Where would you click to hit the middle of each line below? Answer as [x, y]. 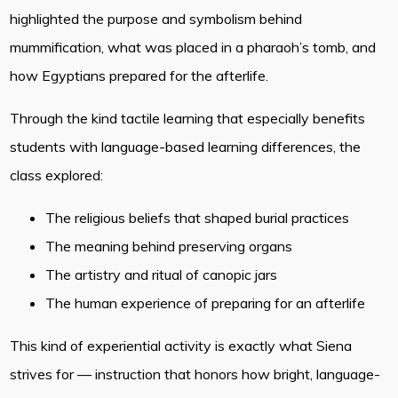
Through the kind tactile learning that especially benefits [188, 119]
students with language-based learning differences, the [186, 147]
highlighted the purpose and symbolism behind [156, 19]
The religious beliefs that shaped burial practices [198, 218]
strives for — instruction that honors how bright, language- [195, 374]
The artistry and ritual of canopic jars [162, 275]
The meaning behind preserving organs [169, 247]
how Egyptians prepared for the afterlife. [141, 76]
